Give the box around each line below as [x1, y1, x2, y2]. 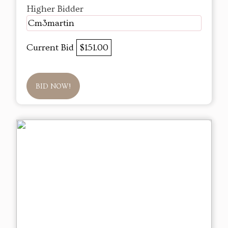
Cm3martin [28, 18, 74, 29]
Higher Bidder [26, 4, 83, 15]
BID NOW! [36, 82, 71, 91]
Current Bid [26, 42, 76, 53]
